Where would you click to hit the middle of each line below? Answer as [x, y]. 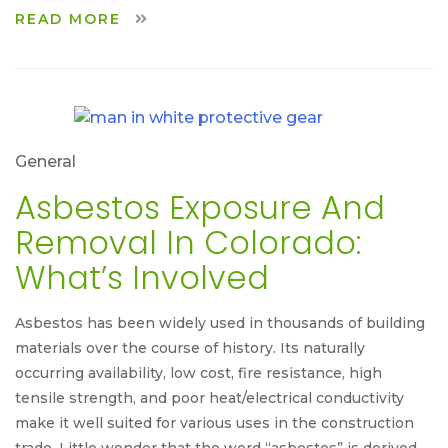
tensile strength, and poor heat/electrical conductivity [209, 397]
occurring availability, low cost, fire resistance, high [198, 372]
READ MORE [71, 19]
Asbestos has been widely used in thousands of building [220, 322]
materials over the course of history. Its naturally [190, 347]
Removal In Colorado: [188, 242]
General [45, 161]
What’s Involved [142, 277]
